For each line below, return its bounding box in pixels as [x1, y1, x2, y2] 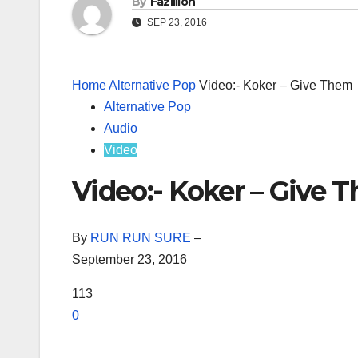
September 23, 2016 [72, 252, 187, 266]
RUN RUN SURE [90, 230, 191, 245]
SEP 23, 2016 [145, 17, 207, 29]
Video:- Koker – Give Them [199, 78, 352, 93]
